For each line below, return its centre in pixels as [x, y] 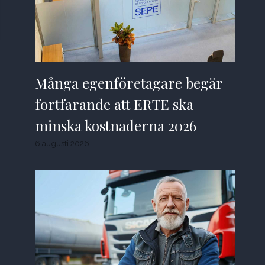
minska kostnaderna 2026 [116, 125]
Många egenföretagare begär [129, 83]
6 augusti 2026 [62, 143]
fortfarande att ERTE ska [114, 104]
